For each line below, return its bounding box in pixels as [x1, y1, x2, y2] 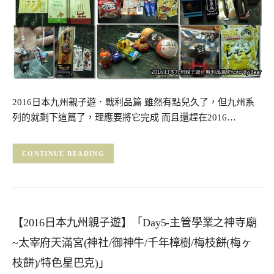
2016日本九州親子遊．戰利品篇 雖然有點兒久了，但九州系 [12, 97, 254, 108]
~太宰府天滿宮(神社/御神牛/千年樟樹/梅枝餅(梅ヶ [12, 237, 252, 249]
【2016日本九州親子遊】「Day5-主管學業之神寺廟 [12, 217, 257, 229]
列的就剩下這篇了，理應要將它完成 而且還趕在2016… [12, 113, 236, 123]
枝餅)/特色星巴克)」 [12, 257, 109, 269]
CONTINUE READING [22, 150, 105, 158]
